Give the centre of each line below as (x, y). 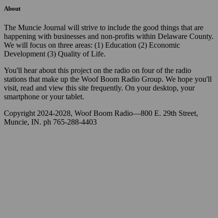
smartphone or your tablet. (44, 96)
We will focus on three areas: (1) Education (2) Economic (92, 45)
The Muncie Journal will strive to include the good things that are (104, 27)
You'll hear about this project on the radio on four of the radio (98, 70)
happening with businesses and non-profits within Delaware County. (109, 36)
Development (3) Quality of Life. (55, 54)
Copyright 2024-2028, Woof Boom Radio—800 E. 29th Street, (101, 113)
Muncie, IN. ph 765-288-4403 (50, 122)
